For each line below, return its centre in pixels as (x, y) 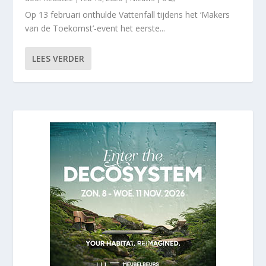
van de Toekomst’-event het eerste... (95, 28)
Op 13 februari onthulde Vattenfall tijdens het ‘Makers (128, 14)
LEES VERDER (58, 58)
